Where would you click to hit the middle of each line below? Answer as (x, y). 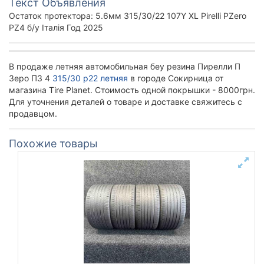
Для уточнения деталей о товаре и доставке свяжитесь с (126, 102)
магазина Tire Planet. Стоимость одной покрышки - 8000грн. (132, 90)
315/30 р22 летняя (90, 78)
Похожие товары (53, 143)
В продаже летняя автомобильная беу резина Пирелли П (125, 66)
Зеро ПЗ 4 (31, 78)
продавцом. (33, 113)
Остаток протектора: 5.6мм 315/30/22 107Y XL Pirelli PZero (128, 16)
